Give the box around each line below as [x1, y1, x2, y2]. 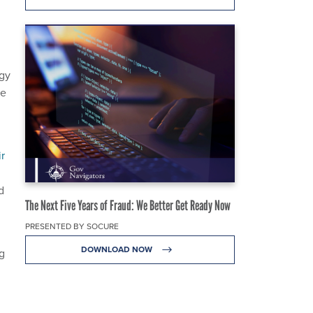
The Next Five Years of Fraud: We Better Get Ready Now [25, 196, 231, 214]
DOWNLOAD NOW [80, 242, 154, 256]
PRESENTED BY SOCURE [25, 219, 119, 233]
